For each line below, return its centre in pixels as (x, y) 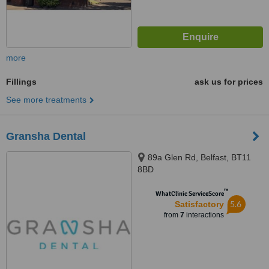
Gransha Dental (46, 136)
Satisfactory (199, 204)
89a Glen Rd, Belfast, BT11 (199, 157)
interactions (204, 215)
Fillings (21, 82)
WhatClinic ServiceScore (189, 194)
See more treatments (46, 100)
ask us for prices (229, 82)
